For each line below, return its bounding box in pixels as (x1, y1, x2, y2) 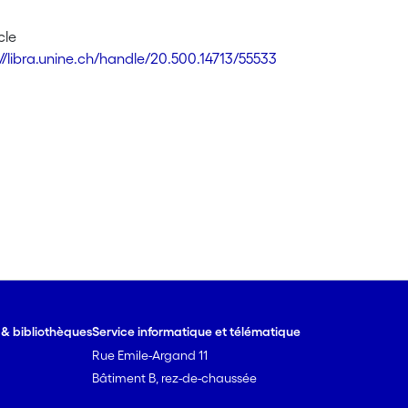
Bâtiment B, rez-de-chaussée (92, 371, 258, 385)
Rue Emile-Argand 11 (92, 348, 209, 362)
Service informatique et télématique (92, 324, 301, 339)
